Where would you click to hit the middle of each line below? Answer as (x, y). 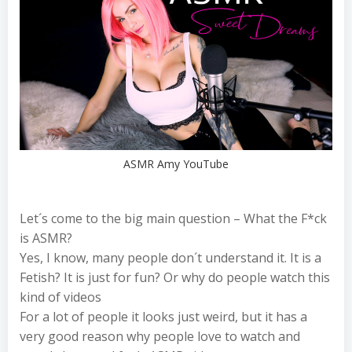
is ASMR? (46, 238)
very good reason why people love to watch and (160, 336)
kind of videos (60, 297)
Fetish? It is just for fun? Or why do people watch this (175, 277)
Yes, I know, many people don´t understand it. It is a (170, 257)
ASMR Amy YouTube (176, 163)
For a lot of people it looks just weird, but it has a (163, 316)
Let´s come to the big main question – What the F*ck (173, 218)
